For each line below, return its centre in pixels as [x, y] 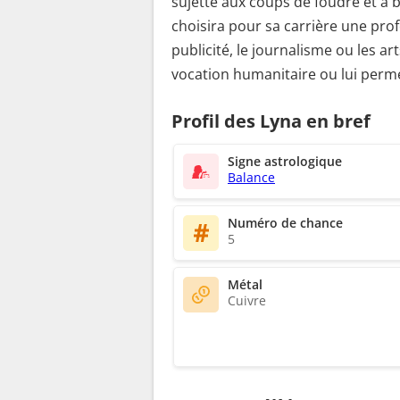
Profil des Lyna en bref [271, 121]
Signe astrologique [285, 162]
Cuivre [247, 301]
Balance [251, 178]
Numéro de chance [285, 223]
